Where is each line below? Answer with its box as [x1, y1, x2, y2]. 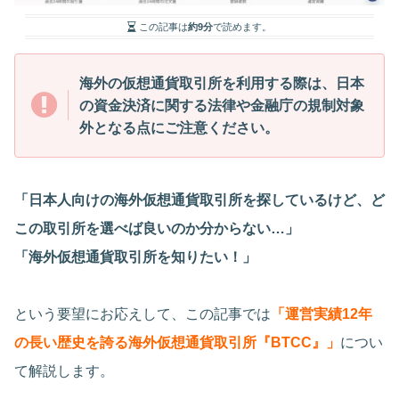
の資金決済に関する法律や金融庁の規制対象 [79, 97, 364, 113]
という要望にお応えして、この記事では [14, 305, 271, 322]
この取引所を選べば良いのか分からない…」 [14, 220, 299, 236]
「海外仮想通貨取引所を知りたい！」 [14, 248, 256, 265]
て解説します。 [14, 362, 114, 379]
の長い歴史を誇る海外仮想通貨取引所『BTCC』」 [14, 334, 340, 350]
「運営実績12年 [271, 305, 372, 322]
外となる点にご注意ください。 [79, 119, 282, 135]
